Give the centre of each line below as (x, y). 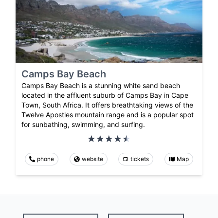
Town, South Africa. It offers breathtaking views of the (107, 105)
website (92, 159)
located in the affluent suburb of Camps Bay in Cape (105, 95)
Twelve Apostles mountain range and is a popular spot (108, 114)
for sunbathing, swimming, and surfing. (83, 124)
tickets (140, 159)
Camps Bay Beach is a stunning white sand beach (101, 85)
